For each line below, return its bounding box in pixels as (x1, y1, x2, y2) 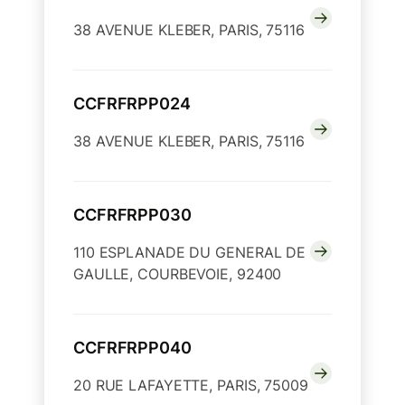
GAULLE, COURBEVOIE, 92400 (73, 265, 282, 284)
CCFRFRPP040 (73, 338, 192, 358)
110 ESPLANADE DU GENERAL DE (73, 243, 306, 262)
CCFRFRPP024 (73, 94, 191, 114)
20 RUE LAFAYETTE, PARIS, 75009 (73, 376, 308, 395)
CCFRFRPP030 (73, 205, 192, 225)
